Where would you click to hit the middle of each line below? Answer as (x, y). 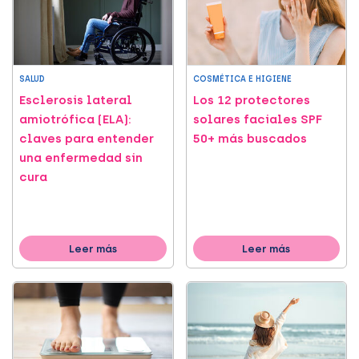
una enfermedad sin (81, 158)
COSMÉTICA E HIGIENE (242, 79)
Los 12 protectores (251, 101)
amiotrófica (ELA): (75, 120)
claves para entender (87, 139)
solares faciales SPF (257, 120)
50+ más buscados (250, 139)
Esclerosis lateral (76, 101)
